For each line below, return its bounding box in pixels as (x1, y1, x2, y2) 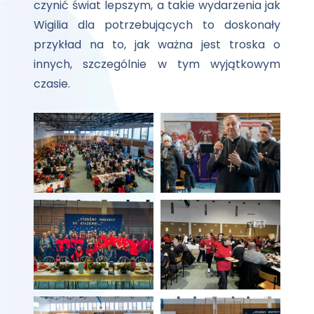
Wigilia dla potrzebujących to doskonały (34, 16, 280, 33)
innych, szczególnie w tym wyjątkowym (34, 55, 280, 72)
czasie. (34, 75, 70, 92)
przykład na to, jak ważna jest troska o (34, 36, 280, 53)
